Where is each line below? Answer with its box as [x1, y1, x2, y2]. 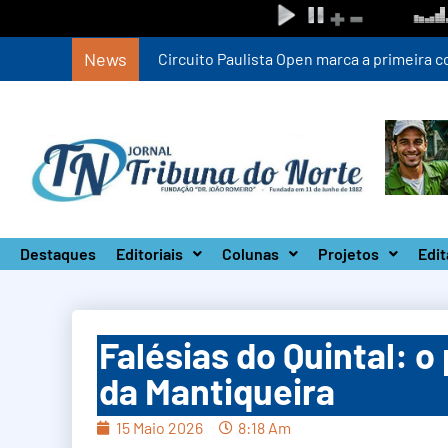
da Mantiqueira [99, 369, 335, 412]
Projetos [318, 244, 379, 263]
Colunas [222, 244, 279, 263]
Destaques [20, 244, 96, 263]
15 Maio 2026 [116, 418, 203, 437]
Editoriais [116, 244, 183, 263]
